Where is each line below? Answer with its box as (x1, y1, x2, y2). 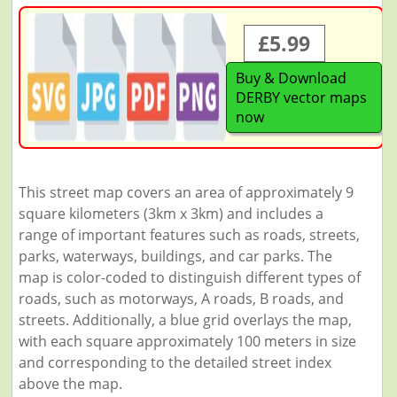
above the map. (18, 374, 122, 393)
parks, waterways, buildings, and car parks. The (18, 246, 332, 266)
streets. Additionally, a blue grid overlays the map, (18, 310, 352, 330)
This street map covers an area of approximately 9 (18, 183, 354, 202)
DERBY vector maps (235, 88, 367, 107)
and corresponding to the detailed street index (18, 353, 331, 372)
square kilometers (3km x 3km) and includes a (18, 204, 323, 223)
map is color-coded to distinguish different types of (18, 268, 361, 287)
